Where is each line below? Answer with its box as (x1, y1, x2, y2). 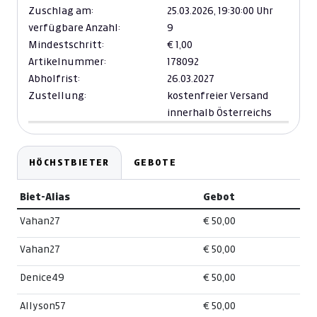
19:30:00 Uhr (218, 6, 273, 16)
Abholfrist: (28, 74, 80, 84)
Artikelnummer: (28, 57, 106, 67)
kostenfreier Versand (167, 91, 269, 101)
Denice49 (20, 272, 64, 283)
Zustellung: (28, 91, 86, 101)
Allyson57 (20, 301, 66, 311)
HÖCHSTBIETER (29, 158, 110, 168)
